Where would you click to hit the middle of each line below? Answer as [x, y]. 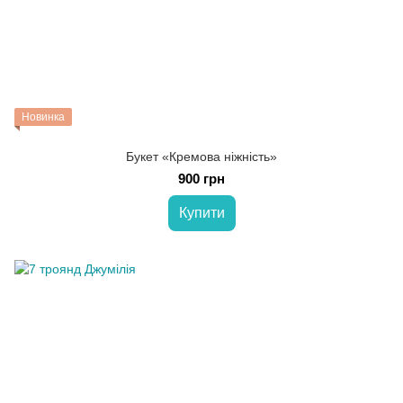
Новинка [43, 117]
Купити [201, 213]
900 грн [201, 179]
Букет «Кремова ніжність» [201, 157]
